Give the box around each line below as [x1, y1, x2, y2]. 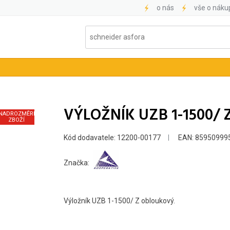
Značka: [64, 159, 89, 167]
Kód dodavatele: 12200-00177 [64, 133, 161, 142]
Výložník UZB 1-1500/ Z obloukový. [64, 197, 175, 205]
